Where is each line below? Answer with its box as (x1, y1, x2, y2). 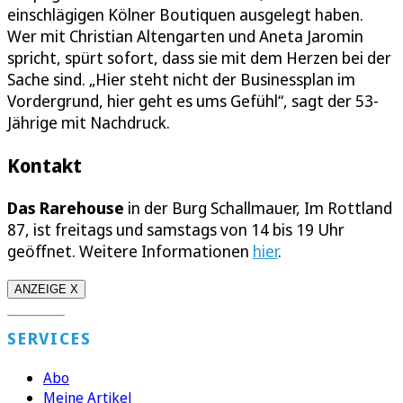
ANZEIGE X (14, 282, 78, 297)
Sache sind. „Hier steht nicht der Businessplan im (7, 68, 355, 91)
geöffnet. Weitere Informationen (7, 240, 253, 263)
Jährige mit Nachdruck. (7, 112, 170, 134)
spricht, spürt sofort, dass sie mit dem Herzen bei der (7, 47, 391, 69)
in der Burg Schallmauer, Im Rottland (124, 197, 392, 219)
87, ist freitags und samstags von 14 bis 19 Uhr (7, 219, 345, 241)
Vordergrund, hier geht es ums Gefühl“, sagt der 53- (7, 90, 379, 112)
